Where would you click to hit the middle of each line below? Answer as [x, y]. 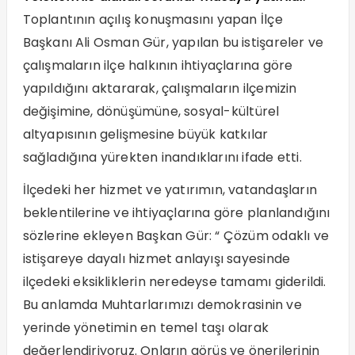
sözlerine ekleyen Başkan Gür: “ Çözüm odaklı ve [176, 236]
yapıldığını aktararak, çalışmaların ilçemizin [160, 89]
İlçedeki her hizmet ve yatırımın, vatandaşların [170, 190]
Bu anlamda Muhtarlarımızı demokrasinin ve [162, 305]
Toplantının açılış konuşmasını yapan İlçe [153, 20]
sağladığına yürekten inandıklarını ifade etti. [162, 158]
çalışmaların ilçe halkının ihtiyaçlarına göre [158, 66]
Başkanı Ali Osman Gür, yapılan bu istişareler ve [173, 43]
